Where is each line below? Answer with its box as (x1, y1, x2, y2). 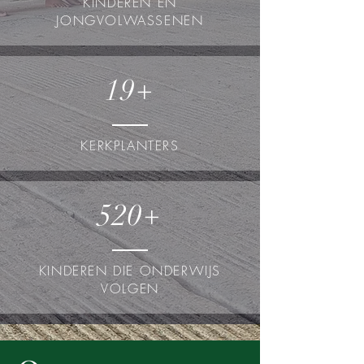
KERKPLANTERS (80, 136, 180, 154)
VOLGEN (101, 279, 159, 297)
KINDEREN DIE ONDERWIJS (38, 262, 222, 279)
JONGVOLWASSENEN (56, 11, 204, 29)
